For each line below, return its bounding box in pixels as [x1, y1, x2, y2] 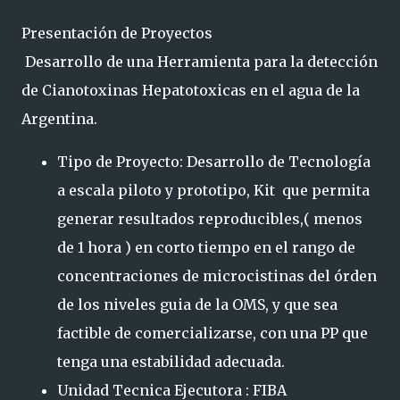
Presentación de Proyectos [21, 24, 212, 42]
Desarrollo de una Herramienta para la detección [21, 53, 378, 71]
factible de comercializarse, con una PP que [57, 324, 368, 342]
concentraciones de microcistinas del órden [57, 267, 377, 285]
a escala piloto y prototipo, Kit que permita [57, 181, 370, 199]
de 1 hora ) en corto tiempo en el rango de [57, 238, 355, 256]
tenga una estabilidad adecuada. [57, 353, 285, 371]
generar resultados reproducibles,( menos [57, 210, 362, 228]
